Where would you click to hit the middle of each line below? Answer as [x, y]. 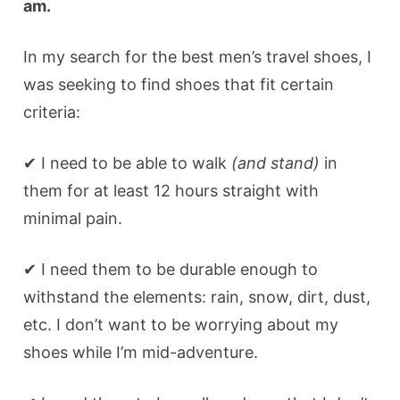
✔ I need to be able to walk [128, 162]
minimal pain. [73, 218]
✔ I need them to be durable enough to [171, 269]
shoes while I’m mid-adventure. [141, 352]
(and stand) [276, 162]
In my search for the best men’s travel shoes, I [198, 56]
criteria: [52, 112]
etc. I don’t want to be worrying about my [181, 324]
